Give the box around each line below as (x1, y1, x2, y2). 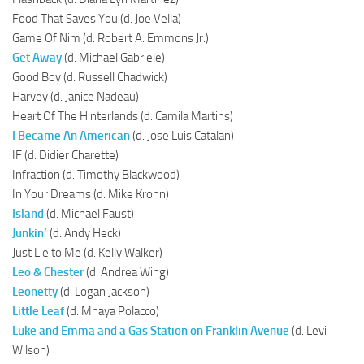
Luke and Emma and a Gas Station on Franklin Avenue (12, 323, 292, 338)
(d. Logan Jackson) (58, 284, 149, 299)
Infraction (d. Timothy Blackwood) (12, 167, 180, 182)
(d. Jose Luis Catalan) (132, 128, 234, 143)
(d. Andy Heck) (47, 225, 121, 240)
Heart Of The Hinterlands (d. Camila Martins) (12, 108, 233, 123)
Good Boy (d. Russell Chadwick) (12, 69, 167, 84)
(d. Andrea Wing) (84, 264, 169, 279)
